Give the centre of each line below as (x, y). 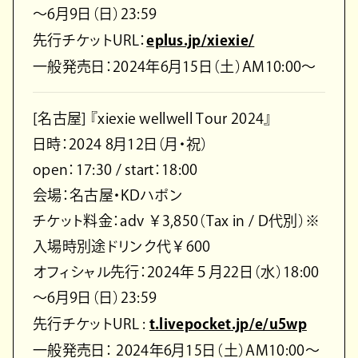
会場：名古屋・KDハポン (108, 195)
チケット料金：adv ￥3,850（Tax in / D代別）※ (177, 220)
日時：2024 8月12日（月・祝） (121, 143)
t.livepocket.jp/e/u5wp (228, 323)
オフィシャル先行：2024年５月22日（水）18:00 (176, 271)
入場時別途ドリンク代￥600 (122, 246)
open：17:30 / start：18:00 (115, 169)
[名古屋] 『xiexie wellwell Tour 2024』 (152, 118)
